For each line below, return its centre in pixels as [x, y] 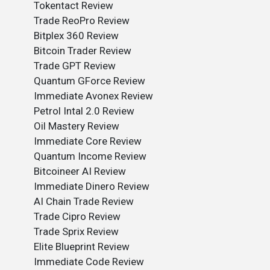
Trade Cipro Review [77, 216]
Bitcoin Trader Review [83, 51]
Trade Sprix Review [76, 231]
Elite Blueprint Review [82, 246]
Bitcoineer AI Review [80, 171]
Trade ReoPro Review [82, 20]
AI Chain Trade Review [84, 201]
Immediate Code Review [89, 262]
